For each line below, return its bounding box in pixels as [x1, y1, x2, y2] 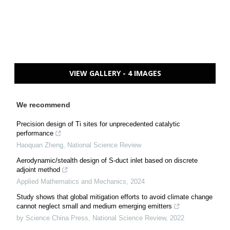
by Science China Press [16, 214, 88, 222]
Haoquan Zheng [16, 141, 63, 149]
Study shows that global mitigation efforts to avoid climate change [16, 193, 213, 201]
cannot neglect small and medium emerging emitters [16, 202, 172, 210]
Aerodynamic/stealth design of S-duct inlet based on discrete [16, 156, 198, 164]
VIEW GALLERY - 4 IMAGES [69, 68, 161, 78]
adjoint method [16, 165, 60, 174]
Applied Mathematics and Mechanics [16, 177, 126, 185]
